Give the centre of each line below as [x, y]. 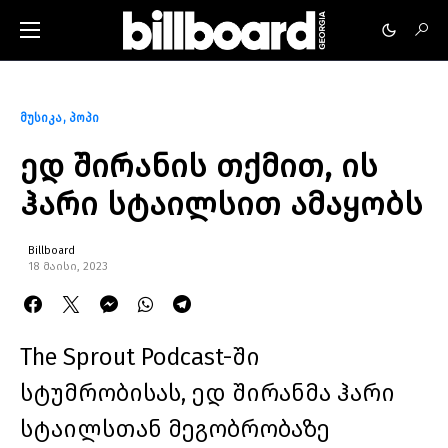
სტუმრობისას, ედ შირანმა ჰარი [207, 393]
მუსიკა [41, 118]
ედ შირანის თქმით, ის [199, 166]
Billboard [51, 250]
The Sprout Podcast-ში [140, 357]
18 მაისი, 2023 [68, 266]
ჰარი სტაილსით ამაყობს [221, 204]
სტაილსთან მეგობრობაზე [175, 429]
